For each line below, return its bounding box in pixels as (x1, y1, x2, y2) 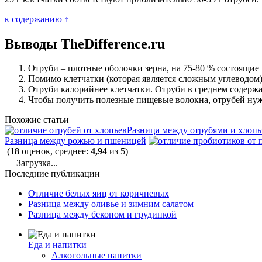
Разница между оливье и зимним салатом (28, 199, 194, 209)
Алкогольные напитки (51, 250, 142, 261)
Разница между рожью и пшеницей (5, 136, 146, 146)
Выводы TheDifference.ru (5, 36, 165, 51)
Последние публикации (5, 168, 100, 179)
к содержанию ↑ (5, 13, 69, 24)
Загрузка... (14, 158, 58, 168)
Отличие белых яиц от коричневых (28, 188, 169, 199)
